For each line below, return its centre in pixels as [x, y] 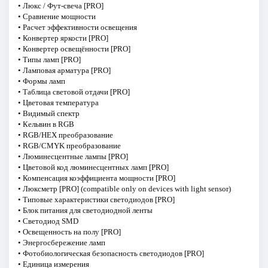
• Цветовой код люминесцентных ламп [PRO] [93, 167]
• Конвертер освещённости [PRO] [74, 48]
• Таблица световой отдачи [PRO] [74, 92]
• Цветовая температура [58, 102]
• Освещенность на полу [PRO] [69, 232]
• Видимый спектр [48, 113]
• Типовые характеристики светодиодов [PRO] [96, 199]
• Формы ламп [41, 81]
